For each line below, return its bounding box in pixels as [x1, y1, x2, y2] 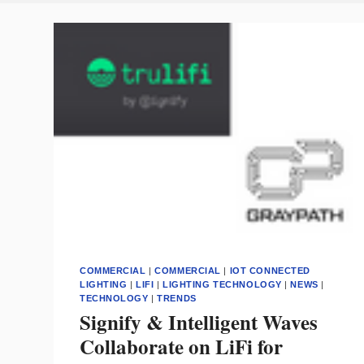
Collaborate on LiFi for [80, 331, 283, 362]
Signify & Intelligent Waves [80, 306, 318, 337]
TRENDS [157, 293, 197, 304]
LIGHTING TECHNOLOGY [162, 279, 282, 290]
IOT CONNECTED [229, 266, 310, 276]
